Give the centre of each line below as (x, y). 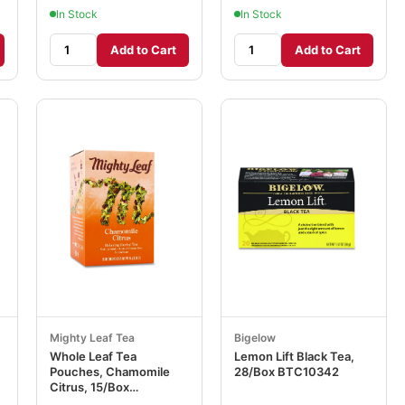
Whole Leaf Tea (93, 356)
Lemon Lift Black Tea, (294, 356)
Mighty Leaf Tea (92, 337)
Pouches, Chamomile (110, 371)
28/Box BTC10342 (287, 371)
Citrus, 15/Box (89, 386)
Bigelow (255, 337)
